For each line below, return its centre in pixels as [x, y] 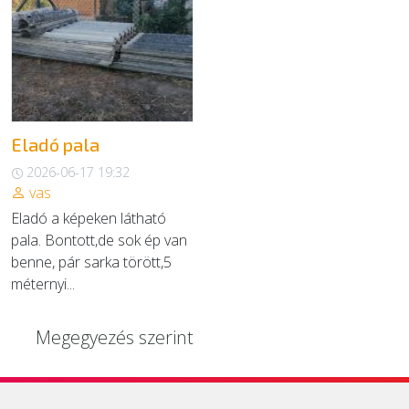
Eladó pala [55, 144]
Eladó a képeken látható [89, 218]
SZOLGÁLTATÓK [69, 93]
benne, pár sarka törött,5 [91, 262]
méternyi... [43, 284]
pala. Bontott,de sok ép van [99, 240]
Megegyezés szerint [115, 337]
